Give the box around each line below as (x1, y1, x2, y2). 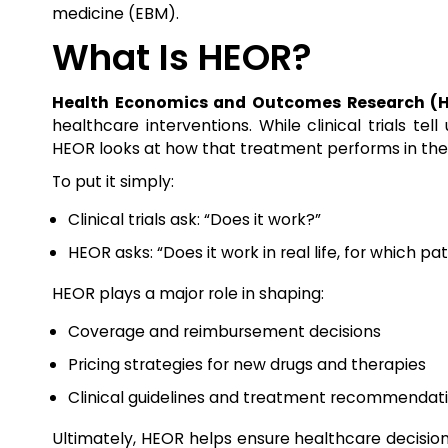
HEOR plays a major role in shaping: (52, 282, 324, 305)
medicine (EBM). (52, 2, 179, 25)
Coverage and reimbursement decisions (68, 320, 381, 343)
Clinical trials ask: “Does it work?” (68, 208, 321, 231)
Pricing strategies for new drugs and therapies (68, 353, 426, 376)
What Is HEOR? (52, 32, 312, 83)
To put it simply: (52, 170, 174, 193)
